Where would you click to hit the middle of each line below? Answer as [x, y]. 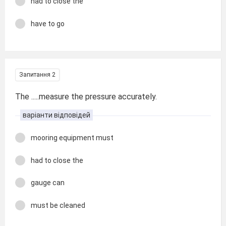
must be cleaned [58, 205]
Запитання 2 [37, 75]
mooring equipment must [72, 138]
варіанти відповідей [56, 115]
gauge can [48, 183]
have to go [48, 23]
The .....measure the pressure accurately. [86, 97]
